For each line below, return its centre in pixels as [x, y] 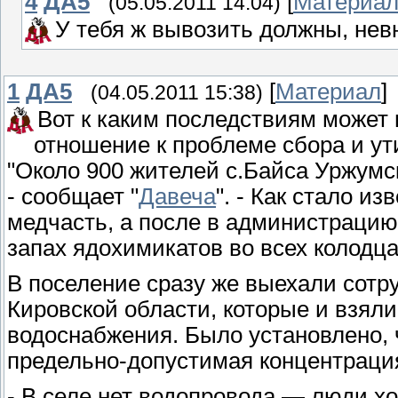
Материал [328, 92]
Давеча [177, 197]
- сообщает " [73, 197]
